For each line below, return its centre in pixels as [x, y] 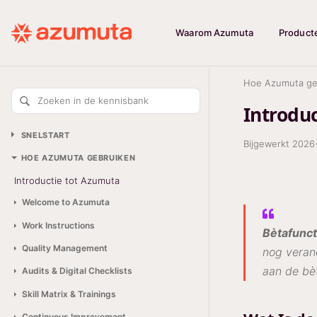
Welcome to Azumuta [65, 202]
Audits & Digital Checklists [77, 271]
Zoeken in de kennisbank [93, 100]
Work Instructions [58, 225]
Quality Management [64, 248]
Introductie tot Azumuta [67, 180]
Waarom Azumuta [214, 33]
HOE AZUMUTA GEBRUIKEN [78, 158]
